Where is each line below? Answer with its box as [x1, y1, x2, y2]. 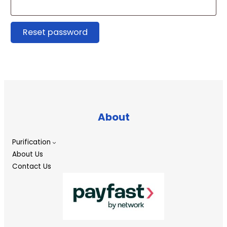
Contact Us [12, 161, 51, 171]
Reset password [22, 26, 88, 38]
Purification [12, 137, 51, 147]
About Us [12, 149, 43, 159]
